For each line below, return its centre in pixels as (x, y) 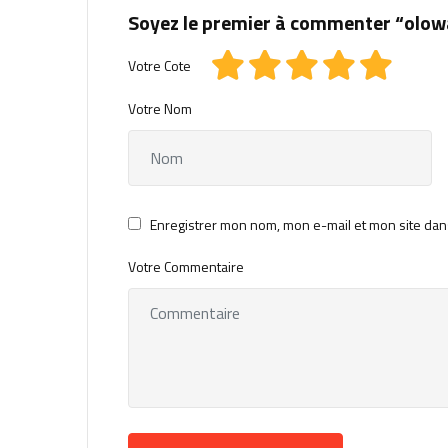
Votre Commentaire (186, 267)
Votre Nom (160, 109)
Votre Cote (159, 65)
